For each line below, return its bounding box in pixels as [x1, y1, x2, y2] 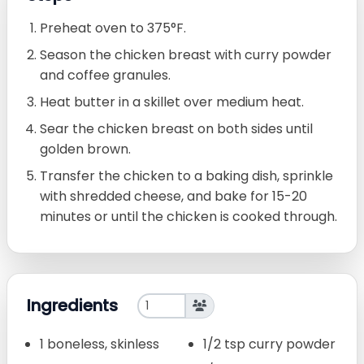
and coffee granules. [40, 65, 171, 84]
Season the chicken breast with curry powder [40, 45, 331, 64]
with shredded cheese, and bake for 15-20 [40, 186, 307, 206]
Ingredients [27, 294, 118, 318]
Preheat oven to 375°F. [40, 18, 186, 37]
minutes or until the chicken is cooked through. [40, 206, 337, 226]
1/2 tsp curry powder [203, 334, 336, 353]
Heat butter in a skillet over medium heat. [40, 92, 304, 111]
